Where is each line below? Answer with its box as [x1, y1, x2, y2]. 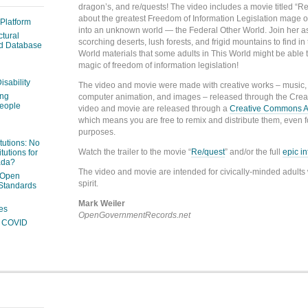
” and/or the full [225, 146, 283, 157]
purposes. [78, 126, 115, 137]
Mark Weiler [78, 199, 125, 209]
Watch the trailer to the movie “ [78, 146, 191, 157]
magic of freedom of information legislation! [78, 60, 239, 70]
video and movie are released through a [78, 103, 230, 113]
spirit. [78, 179, 98, 189]
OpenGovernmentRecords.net [78, 210, 190, 221]
